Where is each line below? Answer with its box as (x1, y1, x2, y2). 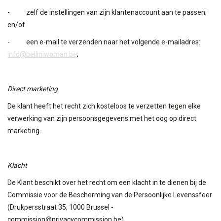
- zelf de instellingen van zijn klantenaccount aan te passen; (7, 8, 207, 16)
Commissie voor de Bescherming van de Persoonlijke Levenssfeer (7, 190, 212, 199)
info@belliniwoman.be (7, 50, 77, 58)
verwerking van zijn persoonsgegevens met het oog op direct (7, 114, 196, 122)
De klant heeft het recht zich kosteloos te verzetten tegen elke (7, 102, 201, 110)
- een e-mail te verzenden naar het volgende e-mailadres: (7, 37, 200, 46)
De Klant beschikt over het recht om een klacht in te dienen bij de (7, 178, 206, 186)
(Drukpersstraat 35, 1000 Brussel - (7, 203, 113, 211)
